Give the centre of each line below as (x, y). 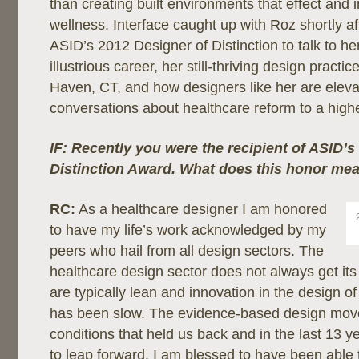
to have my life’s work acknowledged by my (188, 230)
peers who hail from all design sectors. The (187, 251)
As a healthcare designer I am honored (201, 209)
